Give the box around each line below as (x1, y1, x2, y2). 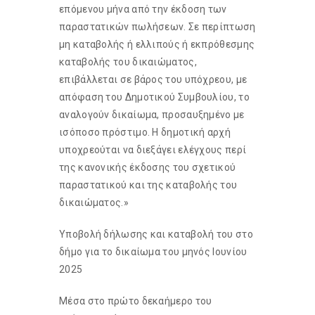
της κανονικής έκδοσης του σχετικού (59, 162, 236, 173)
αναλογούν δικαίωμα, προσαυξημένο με (59, 109, 245, 120)
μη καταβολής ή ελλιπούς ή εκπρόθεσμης (59, 39, 255, 50)
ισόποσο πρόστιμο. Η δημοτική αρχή (59, 127, 231, 138)
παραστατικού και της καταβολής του (59, 179, 238, 191)
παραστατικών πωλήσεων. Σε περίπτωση (59, 21, 256, 32)
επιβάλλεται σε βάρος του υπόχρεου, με (59, 74, 247, 85)
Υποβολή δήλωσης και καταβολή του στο (59, 229, 253, 240)
